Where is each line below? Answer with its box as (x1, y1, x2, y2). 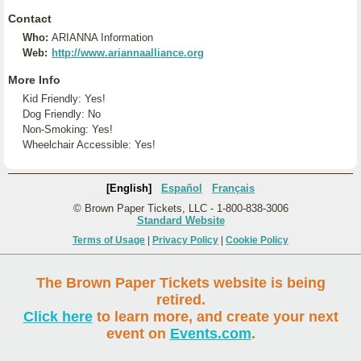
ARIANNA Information (52, 31, 153, 44)
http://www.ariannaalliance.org (52, 47, 204, 59)
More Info (8, 73, 60, 86)
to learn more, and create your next (92, 309, 338, 325)
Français (212, 182, 255, 194)
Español (161, 182, 202, 194)
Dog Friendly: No (23, 108, 101, 120)
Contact (8, 12, 52, 25)
